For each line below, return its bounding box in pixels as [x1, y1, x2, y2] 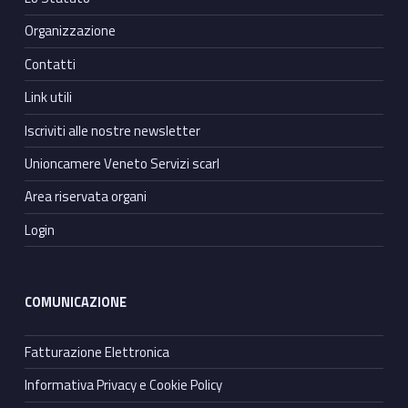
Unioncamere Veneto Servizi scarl [24, 152, 219, 174]
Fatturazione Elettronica [24, 341, 169, 362]
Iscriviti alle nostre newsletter [24, 119, 200, 141]
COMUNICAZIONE [24, 292, 127, 313]
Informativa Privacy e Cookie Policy [24, 374, 222, 396]
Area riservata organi [24, 186, 147, 208]
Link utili [24, 87, 72, 108]
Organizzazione [24, 20, 116, 42]
